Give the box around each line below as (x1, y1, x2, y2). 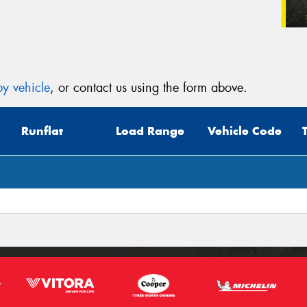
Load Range (116, 123, 184, 139)
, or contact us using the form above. (50, 79, 247, 96)
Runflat (21, 123, 63, 139)
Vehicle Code (208, 123, 282, 139)
